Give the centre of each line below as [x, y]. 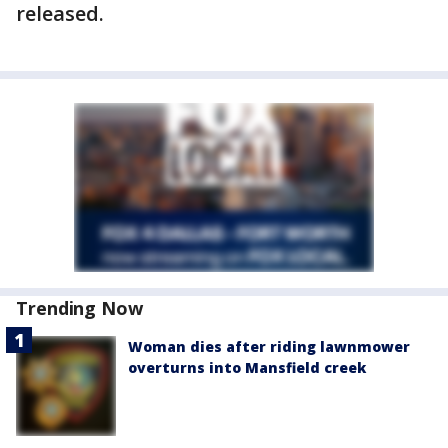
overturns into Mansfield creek [247, 368]
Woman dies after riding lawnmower [269, 347]
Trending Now [79, 308]
